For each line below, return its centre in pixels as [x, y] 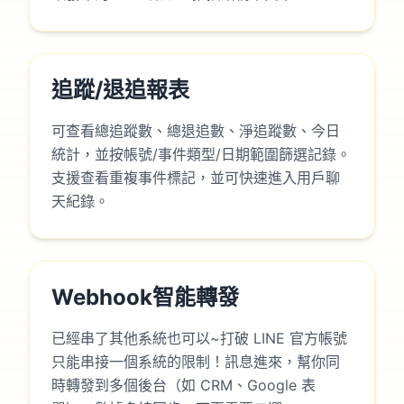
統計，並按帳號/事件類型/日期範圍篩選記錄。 [201, 155]
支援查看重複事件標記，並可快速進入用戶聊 [196, 178]
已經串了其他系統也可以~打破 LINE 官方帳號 [199, 339]
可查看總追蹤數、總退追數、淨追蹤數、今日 [196, 131]
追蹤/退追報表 [120, 90]
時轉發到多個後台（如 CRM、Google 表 [184, 386]
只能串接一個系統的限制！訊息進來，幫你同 [196, 362]
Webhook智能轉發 [145, 298]
